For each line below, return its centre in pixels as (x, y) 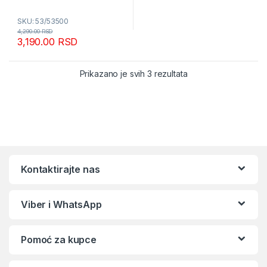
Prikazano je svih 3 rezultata (133, 73)
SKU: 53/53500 (43, 21)
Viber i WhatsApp (61, 204)
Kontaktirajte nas (60, 169)
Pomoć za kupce (59, 239)
